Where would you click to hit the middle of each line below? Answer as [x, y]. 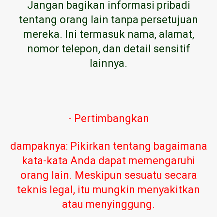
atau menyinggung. [108, 204]
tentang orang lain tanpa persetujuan [108, 19]
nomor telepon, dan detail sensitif [108, 48]
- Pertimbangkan [108, 118]
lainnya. [108, 63]
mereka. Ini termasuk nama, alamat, [108, 34]
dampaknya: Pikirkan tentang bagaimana [108, 146]
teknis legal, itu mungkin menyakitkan [108, 189]
